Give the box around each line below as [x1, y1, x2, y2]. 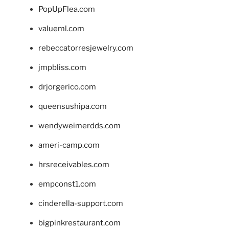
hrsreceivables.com [38, 160, 109, 170]
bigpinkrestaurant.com [38, 218, 121, 228]
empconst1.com [38, 179, 96, 189]
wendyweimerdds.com [38, 121, 121, 131]
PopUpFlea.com [38, 5, 95, 14]
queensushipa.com [38, 102, 107, 111]
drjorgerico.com [38, 82, 96, 92]
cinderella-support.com [38, 199, 123, 209]
